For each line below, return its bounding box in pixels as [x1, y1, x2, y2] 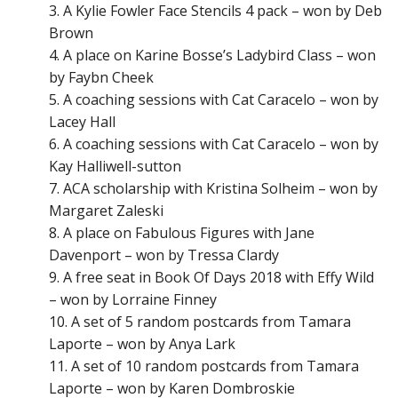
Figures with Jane [200, 222, 314, 243]
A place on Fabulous [63, 222, 200, 243]
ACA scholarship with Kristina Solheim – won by [63, 178, 378, 198]
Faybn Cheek [68, 67, 154, 87]
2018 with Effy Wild [250, 267, 374, 287]
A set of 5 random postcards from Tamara [71, 311, 351, 331]
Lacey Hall [49, 111, 115, 131]
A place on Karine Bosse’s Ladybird [63, 44, 294, 65]
